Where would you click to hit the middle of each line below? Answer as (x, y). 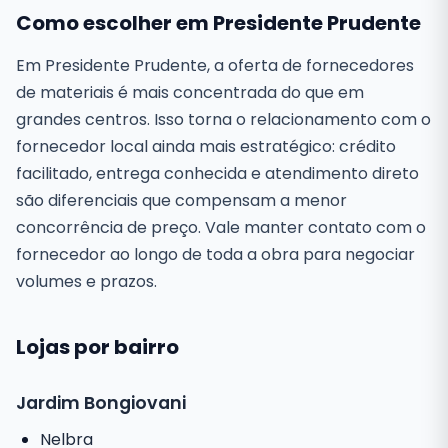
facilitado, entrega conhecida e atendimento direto (217, 173)
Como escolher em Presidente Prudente (218, 23)
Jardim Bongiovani (101, 403)
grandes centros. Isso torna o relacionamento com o (223, 119)
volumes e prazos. (86, 281)
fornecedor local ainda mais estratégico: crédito (206, 146)
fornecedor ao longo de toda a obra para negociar (215, 254)
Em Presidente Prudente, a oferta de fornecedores (215, 65)
